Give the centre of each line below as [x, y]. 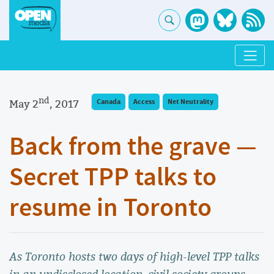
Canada [109, 102]
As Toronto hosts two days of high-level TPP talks [134, 257]
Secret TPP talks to [113, 178]
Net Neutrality [191, 102]
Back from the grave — [133, 148]
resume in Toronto [110, 209]
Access [144, 102]
